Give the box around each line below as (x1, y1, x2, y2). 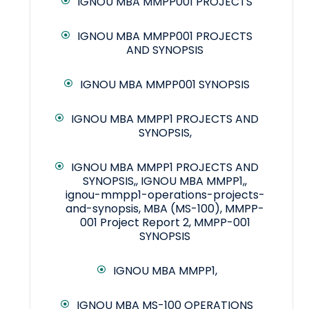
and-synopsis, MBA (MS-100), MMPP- (66, 201, 264, 217)
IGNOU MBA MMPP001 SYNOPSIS (80, 77, 250, 93)
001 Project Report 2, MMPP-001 (79, 215, 250, 231)
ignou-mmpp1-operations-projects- (65, 187, 265, 203)
